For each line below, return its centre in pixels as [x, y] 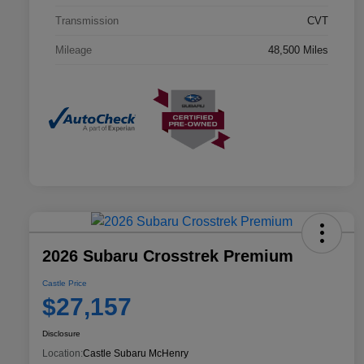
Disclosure [61, 333]
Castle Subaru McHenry [136, 353]
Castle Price [65, 283]
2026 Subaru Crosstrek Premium [168, 256]
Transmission [87, 21]
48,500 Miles [298, 50]
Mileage [74, 50]
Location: [63, 353]
